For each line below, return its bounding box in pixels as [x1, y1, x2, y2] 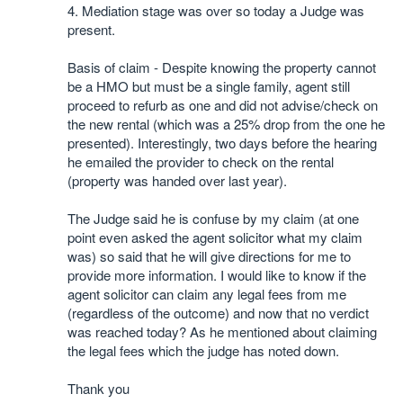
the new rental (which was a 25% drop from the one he [67, 114, 385, 133]
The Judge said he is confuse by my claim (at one [67, 209, 359, 228]
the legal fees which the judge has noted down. [67, 341, 339, 360]
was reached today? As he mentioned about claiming [67, 322, 377, 341]
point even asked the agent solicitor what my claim [67, 228, 363, 246]
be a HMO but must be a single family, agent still [67, 76, 350, 95]
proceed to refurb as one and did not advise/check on [67, 95, 378, 114]
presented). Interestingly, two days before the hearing [67, 133, 377, 152]
